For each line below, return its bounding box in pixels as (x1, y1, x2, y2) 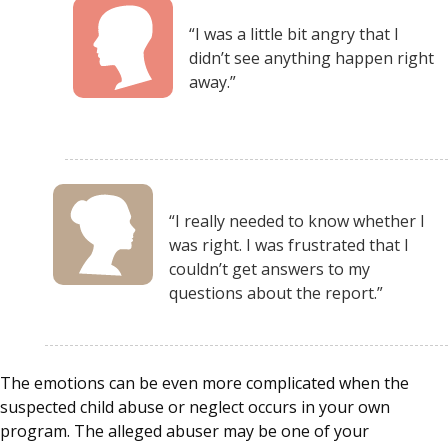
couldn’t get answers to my (169, 257, 370, 280)
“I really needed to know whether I (169, 209, 425, 232)
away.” (189, 70, 236, 93)
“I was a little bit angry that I (189, 22, 399, 45)
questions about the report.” (169, 281, 383, 304)
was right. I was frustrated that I (169, 233, 409, 256)
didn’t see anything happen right (189, 46, 434, 69)
